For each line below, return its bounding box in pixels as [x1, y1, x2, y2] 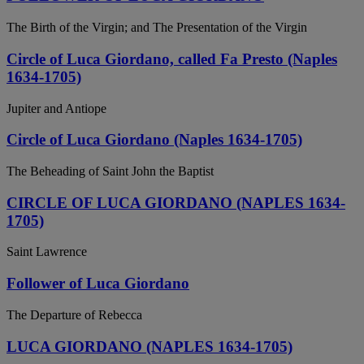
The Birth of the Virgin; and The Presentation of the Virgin [6, 20, 307, 35]
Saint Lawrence [6, 245, 87, 259]
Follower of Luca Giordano [6, 275, 189, 292]
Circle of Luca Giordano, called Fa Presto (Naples [6, 50, 337, 67]
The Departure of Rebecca [6, 307, 142, 322]
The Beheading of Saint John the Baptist [6, 164, 214, 178]
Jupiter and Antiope [6, 101, 106, 115]
